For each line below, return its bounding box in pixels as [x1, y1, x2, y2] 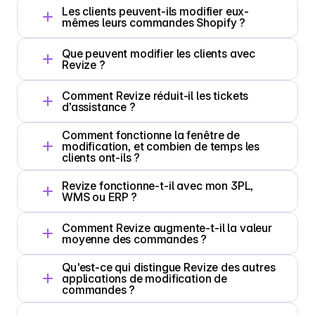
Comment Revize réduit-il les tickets [62, 89, 249, 103]
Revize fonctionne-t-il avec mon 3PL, [62, 179, 254, 193]
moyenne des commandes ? [62, 232, 207, 246]
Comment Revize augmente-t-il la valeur [62, 221, 272, 235]
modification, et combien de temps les [62, 139, 260, 153]
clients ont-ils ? [62, 150, 141, 165]
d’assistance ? [62, 100, 136, 114]
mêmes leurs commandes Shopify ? [62, 15, 246, 30]
